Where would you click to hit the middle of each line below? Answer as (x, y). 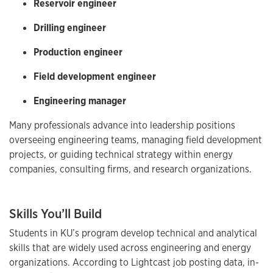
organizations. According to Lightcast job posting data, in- (134, 262)
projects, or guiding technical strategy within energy (121, 154)
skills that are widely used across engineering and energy (130, 247)
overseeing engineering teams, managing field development (136, 140)
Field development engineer (95, 76)
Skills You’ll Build (55, 213)
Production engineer (78, 52)
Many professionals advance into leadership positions (122, 125)
